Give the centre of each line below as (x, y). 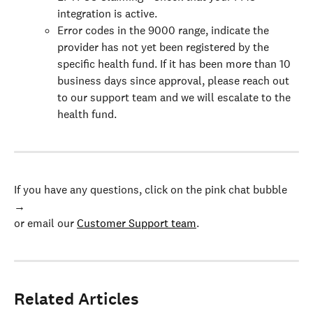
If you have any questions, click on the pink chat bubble (152, 189)
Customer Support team (137, 223)
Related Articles (77, 299)
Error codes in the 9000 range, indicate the (165, 30)
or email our (45, 223)
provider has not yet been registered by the (165, 47)
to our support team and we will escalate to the (175, 97)
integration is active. (107, 13)
